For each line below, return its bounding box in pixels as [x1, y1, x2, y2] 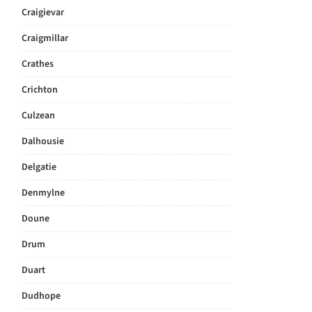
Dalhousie [22, 134, 64, 148]
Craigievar [22, 6, 64, 19]
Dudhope [22, 289, 61, 303]
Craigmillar [22, 31, 68, 45]
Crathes [22, 57, 54, 71]
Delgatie [22, 160, 56, 174]
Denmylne [22, 186, 65, 200]
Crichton [22, 83, 58, 97]
